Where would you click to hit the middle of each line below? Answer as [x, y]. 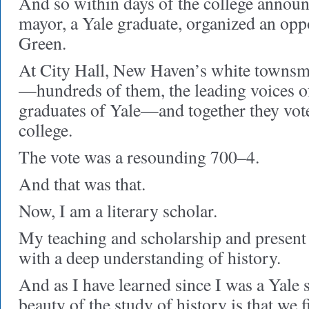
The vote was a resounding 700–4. [139, 157]
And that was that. [82, 183]
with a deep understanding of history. [150, 257]
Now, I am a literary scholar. [118, 210]
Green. [42, 43]
